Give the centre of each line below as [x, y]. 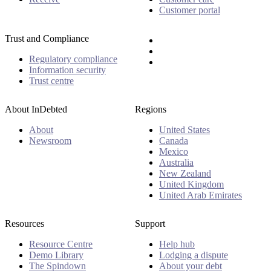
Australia [176, 163]
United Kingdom [191, 184]
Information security [67, 70]
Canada [174, 141]
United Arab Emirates [201, 195]
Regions [151, 109]
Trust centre [51, 80]
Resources [24, 224]
